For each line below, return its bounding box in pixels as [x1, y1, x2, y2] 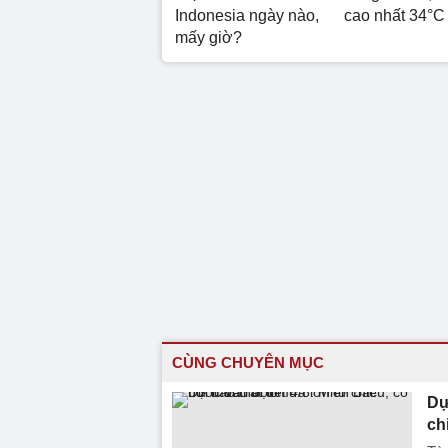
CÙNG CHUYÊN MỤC [172, 353, 324, 371]
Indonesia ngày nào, [175, 6, 319, 24]
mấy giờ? [175, 28, 242, 46]
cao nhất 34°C [343, 6, 445, 24]
